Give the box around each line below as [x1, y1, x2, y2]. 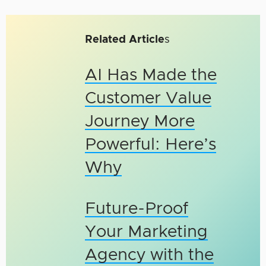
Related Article [85, 34, 165, 45]
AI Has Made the [85, 66, 217, 84]
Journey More [85, 113, 195, 130]
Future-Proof [85, 200, 189, 217]
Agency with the [85, 246, 214, 264]
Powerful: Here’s [85, 136, 217, 153]
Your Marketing [85, 223, 208, 240]
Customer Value [85, 90, 212, 107]
